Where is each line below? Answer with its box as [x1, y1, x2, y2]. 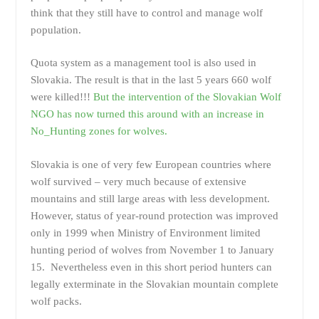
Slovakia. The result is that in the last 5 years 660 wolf [30, 74, 271, 86]
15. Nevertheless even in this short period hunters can [30, 261, 272, 273]
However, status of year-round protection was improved [30, 209, 281, 221]
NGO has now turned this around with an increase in [30, 108, 264, 120]
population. [30, 23, 81, 36]
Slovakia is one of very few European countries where [30, 158, 271, 170]
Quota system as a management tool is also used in [30, 57, 256, 69]
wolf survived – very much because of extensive [30, 175, 246, 187]
